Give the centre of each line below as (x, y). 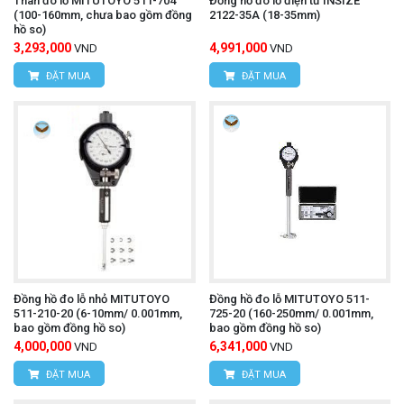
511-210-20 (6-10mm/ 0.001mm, (98, 313)
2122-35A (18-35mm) (264, 15)
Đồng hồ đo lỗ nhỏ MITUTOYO (92, 298)
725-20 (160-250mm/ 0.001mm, (291, 313)
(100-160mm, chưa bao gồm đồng (103, 15)
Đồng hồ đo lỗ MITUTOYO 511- (289, 298)
